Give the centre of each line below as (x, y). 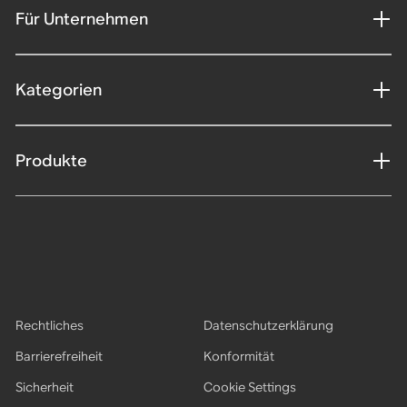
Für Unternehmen (81, 18)
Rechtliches (49, 326)
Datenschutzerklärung (268, 326)
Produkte (51, 160)
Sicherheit (44, 387)
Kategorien (58, 89)
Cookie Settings (250, 387)
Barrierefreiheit (59, 357)
